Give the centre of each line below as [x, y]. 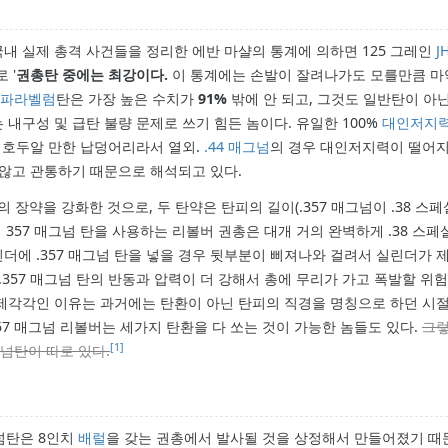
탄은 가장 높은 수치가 [127, 99]
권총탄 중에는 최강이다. [92, 75]
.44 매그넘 [237, 147]
